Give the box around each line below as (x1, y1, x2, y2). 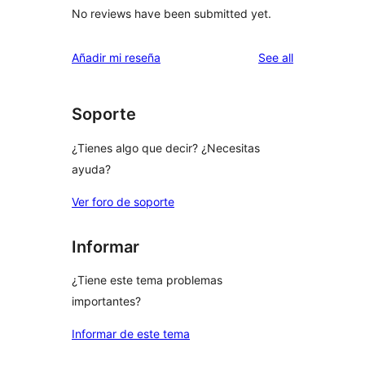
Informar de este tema (72, 327, 190, 341)
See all (258, 51, 293, 65)
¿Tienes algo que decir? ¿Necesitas (72, 140, 260, 155)
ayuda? (72, 161, 111, 176)
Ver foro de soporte (72, 194, 174, 209)
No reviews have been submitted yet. (72, 7, 271, 21)
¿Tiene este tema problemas (72, 273, 222, 288)
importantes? (72, 294, 141, 309)
